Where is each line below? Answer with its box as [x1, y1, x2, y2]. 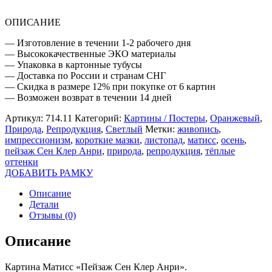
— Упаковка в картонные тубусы [5, 59, 142, 70]
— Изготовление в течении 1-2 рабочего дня [5, 37, 191, 48]
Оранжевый [210, 112, 260, 123]
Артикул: [5, 112, 46, 123]
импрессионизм [5, 134, 70, 145]
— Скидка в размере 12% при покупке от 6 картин [5, 81, 216, 92]
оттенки [5, 156, 38, 167]
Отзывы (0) [29, 209, 76, 220]
